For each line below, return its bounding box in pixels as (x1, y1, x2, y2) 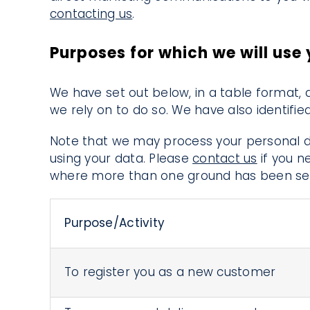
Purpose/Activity (64, 214, 165, 231)
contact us (192, 149, 257, 167)
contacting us (49, 6, 133, 23)
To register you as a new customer (64, 263, 276, 280)
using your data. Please (49, 149, 193, 167)
